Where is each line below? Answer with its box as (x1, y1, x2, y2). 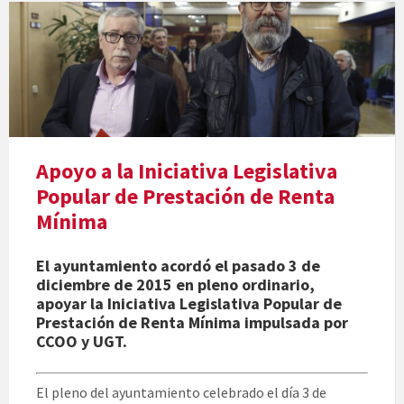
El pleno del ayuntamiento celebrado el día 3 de (36, 383, 326, 402)
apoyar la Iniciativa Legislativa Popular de (36, 293, 342, 315)
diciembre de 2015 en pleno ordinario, (36, 274, 315, 296)
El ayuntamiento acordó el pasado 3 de (36, 255, 320, 277)
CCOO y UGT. (36, 331, 127, 353)
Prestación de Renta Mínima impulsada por (36, 312, 348, 334)
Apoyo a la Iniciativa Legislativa (36, 157, 337, 186)
